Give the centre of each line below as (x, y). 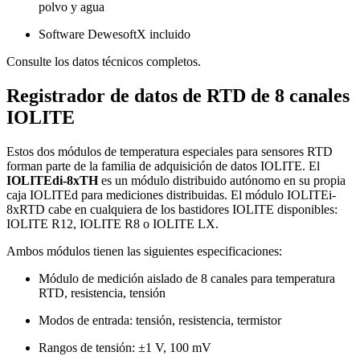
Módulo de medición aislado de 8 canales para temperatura (187, 278)
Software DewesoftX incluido (115, 35)
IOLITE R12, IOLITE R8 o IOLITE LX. (112, 223)
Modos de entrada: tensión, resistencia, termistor (160, 320)
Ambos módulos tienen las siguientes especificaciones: (144, 251)
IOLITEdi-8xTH (52, 180)
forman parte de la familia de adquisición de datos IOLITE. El (163, 166)
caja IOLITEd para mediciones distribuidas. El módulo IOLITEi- (171, 194)
